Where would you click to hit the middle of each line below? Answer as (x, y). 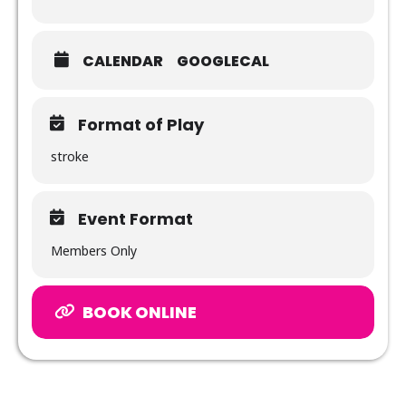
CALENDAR (123, 61)
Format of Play (141, 124)
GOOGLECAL (223, 61)
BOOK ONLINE (140, 312)
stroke (70, 156)
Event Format (135, 218)
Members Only (94, 250)
